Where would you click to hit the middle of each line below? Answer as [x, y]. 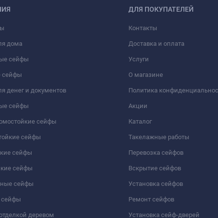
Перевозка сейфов [156, 153]
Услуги [139, 59]
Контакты [143, 28]
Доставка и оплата [156, 44]
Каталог [140, 122]
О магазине [146, 75]
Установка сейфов [156, 184]
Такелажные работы [159, 137]
